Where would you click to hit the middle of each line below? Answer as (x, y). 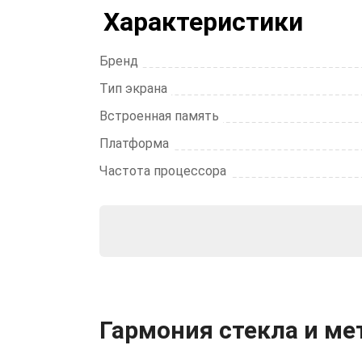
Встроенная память (159, 116)
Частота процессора (163, 171)
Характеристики (203, 22)
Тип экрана (133, 88)
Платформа (134, 143)
